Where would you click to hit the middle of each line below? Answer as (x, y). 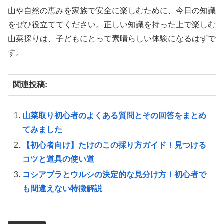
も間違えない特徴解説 (63, 189)
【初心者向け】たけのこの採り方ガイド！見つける (115, 145)
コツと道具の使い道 (59, 159)
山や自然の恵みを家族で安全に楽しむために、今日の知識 (112, 11)
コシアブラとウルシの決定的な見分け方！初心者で (115, 175)
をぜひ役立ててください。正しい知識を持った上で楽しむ (112, 25)
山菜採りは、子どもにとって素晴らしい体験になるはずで (112, 39)
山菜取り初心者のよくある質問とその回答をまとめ (115, 115)
